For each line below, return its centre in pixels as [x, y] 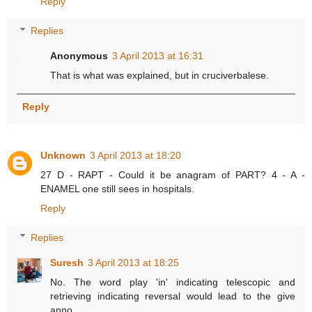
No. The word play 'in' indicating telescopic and [173, 282]
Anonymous [79, 55]
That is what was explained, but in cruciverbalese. [160, 75]
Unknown [63, 156]
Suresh [67, 262]
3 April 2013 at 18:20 [135, 156]
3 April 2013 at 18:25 [134, 262]
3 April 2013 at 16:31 [158, 55]
